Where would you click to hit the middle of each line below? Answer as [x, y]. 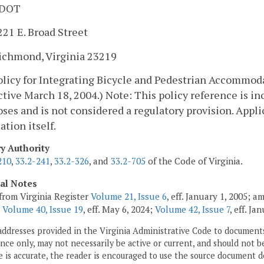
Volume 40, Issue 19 [43, 209]
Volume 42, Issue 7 [192, 209]
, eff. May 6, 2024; [119, 209]
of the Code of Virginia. [194, 161]
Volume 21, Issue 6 [129, 196]
